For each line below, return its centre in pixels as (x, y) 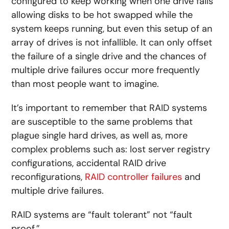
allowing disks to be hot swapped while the (102, 15)
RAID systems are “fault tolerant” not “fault (102, 215)
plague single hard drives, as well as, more (100, 136)
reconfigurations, (48, 177)
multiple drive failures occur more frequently (106, 70)
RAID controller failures (134, 177)
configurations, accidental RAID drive (89, 163)
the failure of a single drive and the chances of (109, 56)
